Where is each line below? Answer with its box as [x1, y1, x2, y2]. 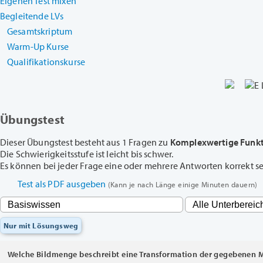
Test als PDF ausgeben [18, 178, 108, 190]
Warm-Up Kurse [7, 41, 69, 52]
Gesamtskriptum [7, 25, 73, 37]
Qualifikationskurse [7, 56, 86, 68]
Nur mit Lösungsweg [4, 221, 78, 231]
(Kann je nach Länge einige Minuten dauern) [107, 180, 258, 189]
